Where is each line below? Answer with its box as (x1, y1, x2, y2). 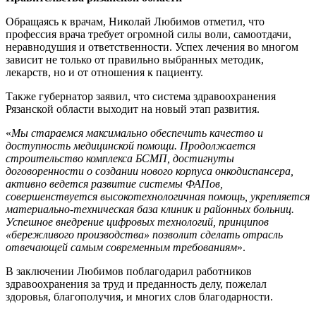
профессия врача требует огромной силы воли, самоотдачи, (6, 28, 291, 40)
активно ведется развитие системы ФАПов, (6, 178, 223, 190)
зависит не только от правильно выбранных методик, (6, 54, 264, 66)
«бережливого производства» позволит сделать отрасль (6, 229, 283, 241)
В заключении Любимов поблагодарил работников (6, 265, 252, 277)
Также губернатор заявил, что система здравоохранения (6, 90, 276, 102)
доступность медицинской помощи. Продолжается (6, 140, 255, 152)
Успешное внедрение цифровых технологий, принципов (6, 216, 269, 228)
